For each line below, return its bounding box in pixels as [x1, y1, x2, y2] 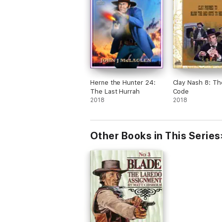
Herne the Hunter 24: [90, 79, 156, 86]
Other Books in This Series [90, 130, 221, 142]
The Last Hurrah [90, 88, 140, 95]
